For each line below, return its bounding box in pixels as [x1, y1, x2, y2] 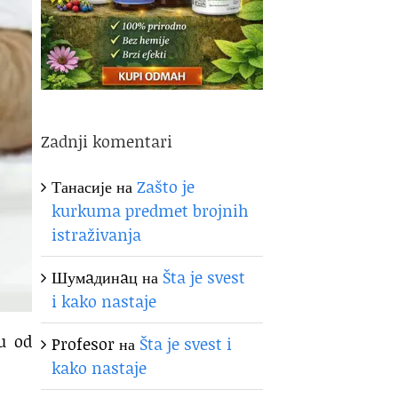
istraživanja [52, 222, 142, 246]
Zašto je [137, 174, 195, 198]
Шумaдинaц [52, 265, 139, 289]
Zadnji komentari [41, 129, 173, 153]
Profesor [52, 331, 115, 355]
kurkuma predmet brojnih [52, 198, 250, 222]
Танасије [52, 174, 113, 198]
